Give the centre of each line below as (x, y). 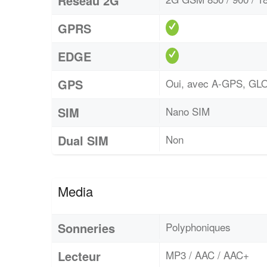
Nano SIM (188, 111)
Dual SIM (83, 140)
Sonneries (86, 228)
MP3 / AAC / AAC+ (207, 254)
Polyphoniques (198, 226)
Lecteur (79, 256)
